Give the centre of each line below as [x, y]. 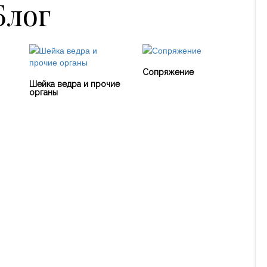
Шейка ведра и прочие [74, 84]
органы [44, 92]
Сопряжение [168, 72]
